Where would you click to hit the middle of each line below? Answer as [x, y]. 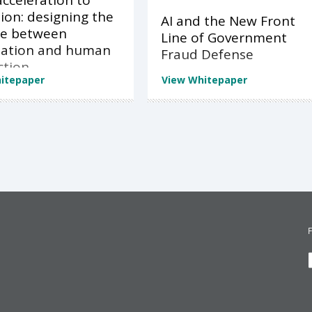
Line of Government [224, 38]
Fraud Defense [207, 55]
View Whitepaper [204, 80]
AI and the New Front [228, 21]
